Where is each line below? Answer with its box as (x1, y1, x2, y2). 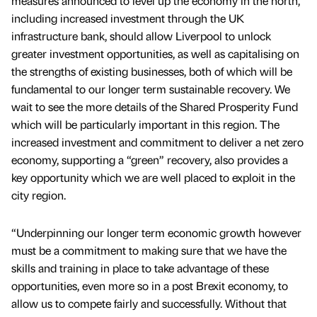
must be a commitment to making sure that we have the (11, 243, 287, 258)
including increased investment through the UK (11, 11, 244, 26)
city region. (11, 188, 66, 203)
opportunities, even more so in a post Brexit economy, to (11, 278, 288, 294)
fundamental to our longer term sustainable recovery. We (11, 81, 290, 97)
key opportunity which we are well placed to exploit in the (11, 170, 295, 185)
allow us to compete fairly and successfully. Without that (11, 296, 287, 311)
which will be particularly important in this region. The (11, 117, 279, 132)
